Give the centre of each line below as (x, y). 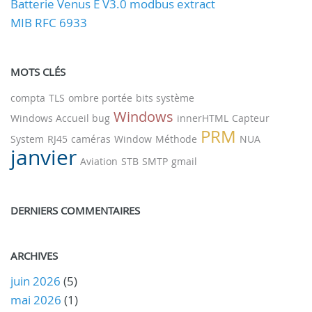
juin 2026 (36, 281)
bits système (165, 97)
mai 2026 (36, 299)
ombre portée (100, 97)
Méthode (176, 139)
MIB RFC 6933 (49, 22)
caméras (91, 139)
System (27, 139)
